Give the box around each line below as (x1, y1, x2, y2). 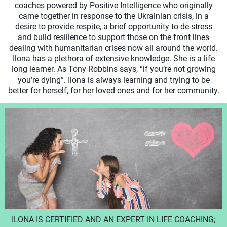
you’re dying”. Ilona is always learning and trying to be (17, 74, 210, 85)
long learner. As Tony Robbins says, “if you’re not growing (11, 64, 216, 74)
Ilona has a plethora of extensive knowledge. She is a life (12, 53, 215, 63)
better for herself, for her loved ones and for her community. (8, 85, 219, 95)
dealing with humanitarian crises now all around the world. (9, 43, 218, 53)
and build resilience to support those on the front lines (18, 32, 209, 42)
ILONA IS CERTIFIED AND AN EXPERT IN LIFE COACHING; (12, 214, 215, 224)
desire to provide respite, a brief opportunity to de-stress (15, 21, 212, 31)
